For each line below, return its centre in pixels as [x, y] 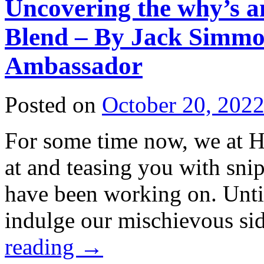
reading [42, 247]
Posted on [50, 105]
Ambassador [74, 65]
